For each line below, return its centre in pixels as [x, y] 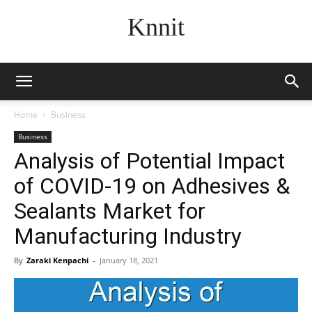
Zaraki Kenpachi [57, 260]
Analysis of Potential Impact [149, 161]
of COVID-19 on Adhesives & [152, 186]
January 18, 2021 [129, 260]
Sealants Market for [110, 211]
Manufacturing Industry [128, 236]
